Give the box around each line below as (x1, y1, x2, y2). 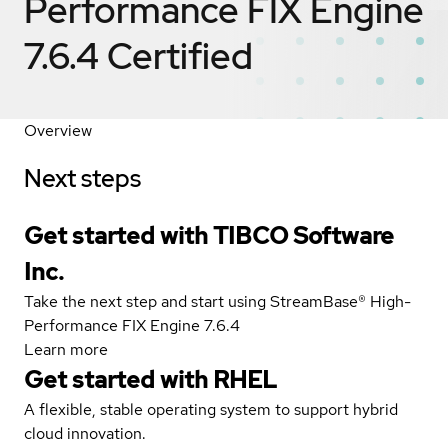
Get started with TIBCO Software (24, 219, 394, 251)
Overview (24, 119, 92, 141)
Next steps (24, 162, 141, 194)
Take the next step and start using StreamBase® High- (24, 290, 411, 312)
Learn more (24, 338, 108, 360)
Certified (107, 31, 253, 80)
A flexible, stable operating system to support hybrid (24, 398, 398, 420)
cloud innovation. (24, 422, 146, 444)
